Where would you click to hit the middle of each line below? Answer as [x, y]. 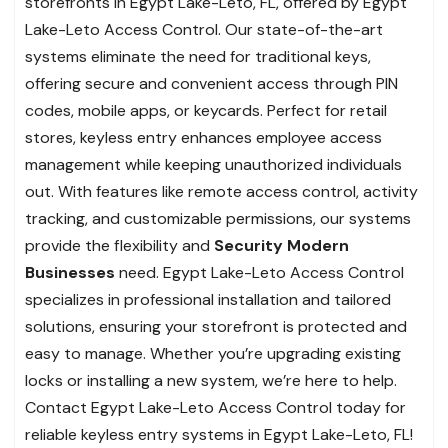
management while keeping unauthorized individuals [213, 164]
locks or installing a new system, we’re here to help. [211, 380]
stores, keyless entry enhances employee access [203, 137]
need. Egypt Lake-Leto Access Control [259, 272]
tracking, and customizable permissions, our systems [218, 218]
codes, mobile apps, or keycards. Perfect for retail [206, 110]
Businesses [70, 272]
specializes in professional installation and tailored [208, 299]
